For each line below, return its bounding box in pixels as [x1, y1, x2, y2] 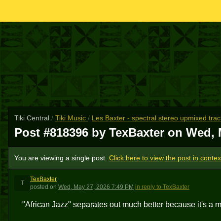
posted [30, 184, 48, 190]
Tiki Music [55, 114, 88, 122]
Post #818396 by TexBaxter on [14, 126, 186, 139]
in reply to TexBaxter [135, 184, 189, 190]
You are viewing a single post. [14, 154, 109, 162]
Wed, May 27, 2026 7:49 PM [58, 184, 134, 190]
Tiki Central [14, 114, 51, 122]
